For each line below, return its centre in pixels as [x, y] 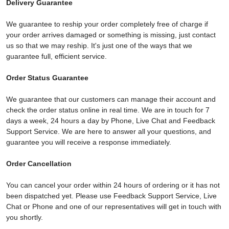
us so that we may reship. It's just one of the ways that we [99, 45]
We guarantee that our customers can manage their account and [111, 99]
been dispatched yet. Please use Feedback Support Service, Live [111, 196]
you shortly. [25, 217]
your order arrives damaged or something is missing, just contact [111, 35]
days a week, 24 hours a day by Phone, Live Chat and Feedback [111, 121]
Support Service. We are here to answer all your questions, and [109, 131]
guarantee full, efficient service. [56, 56]
